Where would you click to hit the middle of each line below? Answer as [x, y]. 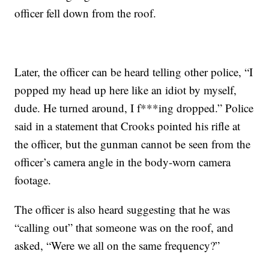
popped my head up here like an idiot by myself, [126, 89]
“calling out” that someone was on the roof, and [124, 227]
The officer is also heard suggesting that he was [122, 209]
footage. [33, 180]
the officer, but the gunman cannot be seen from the [133, 144]
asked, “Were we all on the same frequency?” [117, 245]
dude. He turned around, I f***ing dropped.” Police [134, 107]
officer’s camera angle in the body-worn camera [123, 162]
